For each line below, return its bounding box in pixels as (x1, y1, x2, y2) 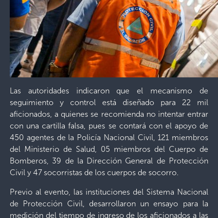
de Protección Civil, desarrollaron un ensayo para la (10, 199, 208, 208)
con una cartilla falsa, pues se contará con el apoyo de (10, 121, 208, 130)
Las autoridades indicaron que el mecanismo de (10, 86, 208, 95)
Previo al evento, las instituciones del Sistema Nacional (10, 187, 208, 197)
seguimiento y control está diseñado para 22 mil (10, 97, 208, 107)
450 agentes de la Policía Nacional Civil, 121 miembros (10, 132, 208, 142)
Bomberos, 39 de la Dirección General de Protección (10, 156, 208, 165)
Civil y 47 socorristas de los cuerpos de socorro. (10, 167, 179, 177)
